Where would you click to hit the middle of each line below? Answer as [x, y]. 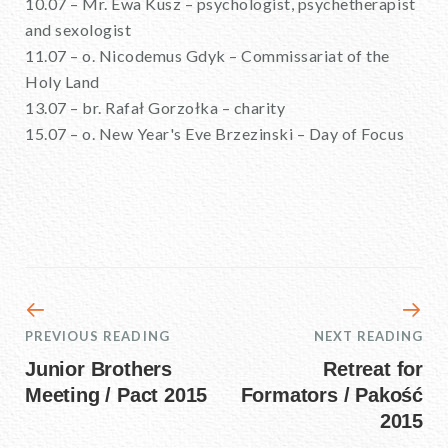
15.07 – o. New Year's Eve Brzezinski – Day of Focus [215, 133]
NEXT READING [368, 336]
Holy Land [62, 81]
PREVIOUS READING [97, 336]
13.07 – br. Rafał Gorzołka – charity [155, 107]
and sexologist [78, 29]
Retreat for [373, 369]
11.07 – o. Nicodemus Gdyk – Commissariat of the [207, 55]
